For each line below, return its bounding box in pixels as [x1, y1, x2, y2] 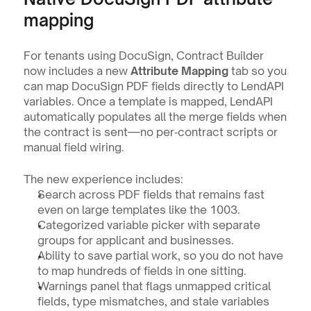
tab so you [228, 63, 287, 78]
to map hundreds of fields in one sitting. [37, 263, 246, 278]
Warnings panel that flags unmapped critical [37, 278, 271, 293]
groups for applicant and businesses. [37, 233, 234, 247]
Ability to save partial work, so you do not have [37, 248, 283, 262]
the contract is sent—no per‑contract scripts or [23, 124, 278, 139]
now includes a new [23, 63, 131, 78]
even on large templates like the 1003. [37, 202, 240, 217]
